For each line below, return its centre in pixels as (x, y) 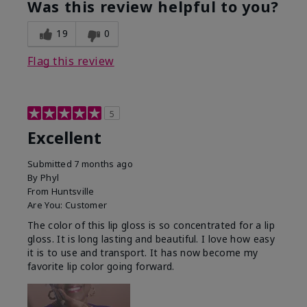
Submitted (51, 164)
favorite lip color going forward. (101, 267)
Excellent (64, 138)
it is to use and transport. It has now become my (143, 253)
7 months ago (104, 164)
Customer (86, 205)
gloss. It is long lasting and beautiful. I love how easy (151, 239)
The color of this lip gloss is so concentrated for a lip (151, 225)
